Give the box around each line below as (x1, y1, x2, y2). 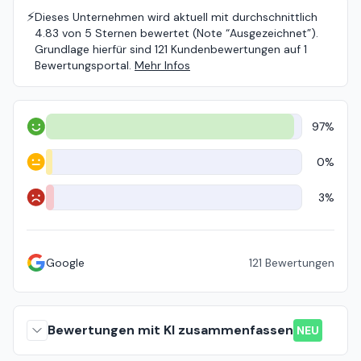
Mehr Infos (135, 58, 190, 73)
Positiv (26, 126, 60, 141)
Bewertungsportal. (35, 58, 131, 73)
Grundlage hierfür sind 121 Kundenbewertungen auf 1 (35, 42, 307, 56)
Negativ (26, 197, 65, 212)
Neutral (26, 161, 64, 176)
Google (46, 255, 85, 270)
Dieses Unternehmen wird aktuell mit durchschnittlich (35, 10, 317, 24)
